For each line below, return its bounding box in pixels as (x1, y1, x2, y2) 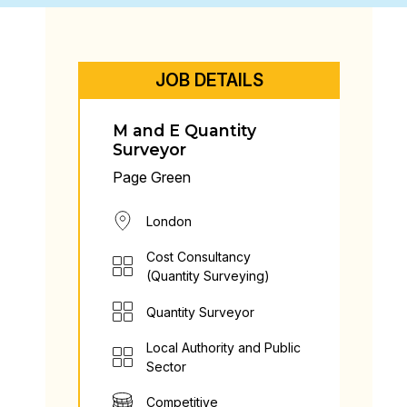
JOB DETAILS (154, 69, 263, 91)
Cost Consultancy (146, 249, 251, 264)
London (146, 213, 192, 229)
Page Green (113, 168, 191, 186)
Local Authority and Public (146, 340, 301, 355)
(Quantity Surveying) (146, 268, 270, 283)
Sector (146, 359, 186, 374)
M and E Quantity (113, 121, 256, 140)
